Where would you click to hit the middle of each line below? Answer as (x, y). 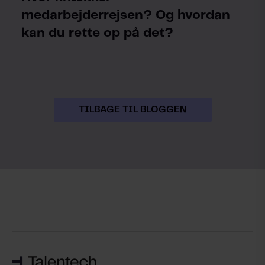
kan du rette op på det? (97, 33)
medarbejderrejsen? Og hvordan (126, 15)
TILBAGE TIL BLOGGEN (132, 110)
